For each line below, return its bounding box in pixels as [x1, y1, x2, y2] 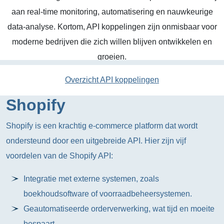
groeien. [97, 52, 126, 61]
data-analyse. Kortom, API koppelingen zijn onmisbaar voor [7, 22, 217, 31]
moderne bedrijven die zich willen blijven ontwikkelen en [12, 37, 212, 46]
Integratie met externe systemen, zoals [23, 174, 159, 183]
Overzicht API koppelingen [65, 75, 159, 84]
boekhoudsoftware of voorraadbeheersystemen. [23, 189, 192, 198]
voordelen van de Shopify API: [6, 151, 113, 160]
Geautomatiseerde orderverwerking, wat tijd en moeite [23, 204, 215, 213]
